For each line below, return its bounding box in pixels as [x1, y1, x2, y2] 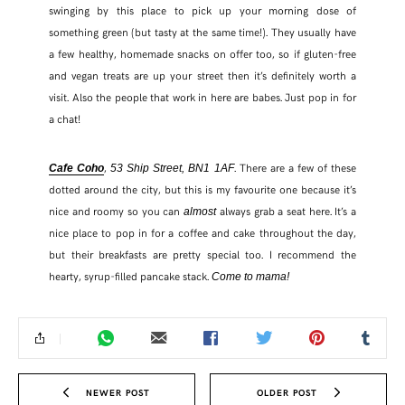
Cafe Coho [48, 161, 105, 174]
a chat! [48, 110, 80, 126]
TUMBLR [181, 127, 221, 141]
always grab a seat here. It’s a [216, 202, 357, 218]
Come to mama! [211, 269, 289, 283]
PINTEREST [181, 82, 235, 96]
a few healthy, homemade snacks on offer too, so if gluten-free [48, 45, 357, 61]
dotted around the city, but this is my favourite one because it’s [48, 181, 357, 196]
